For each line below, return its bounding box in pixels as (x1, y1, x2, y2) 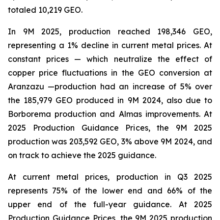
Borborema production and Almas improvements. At (8, 109, 212, 119)
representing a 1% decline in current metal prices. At (8, 40, 212, 50)
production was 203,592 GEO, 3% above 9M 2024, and (8, 137, 212, 146)
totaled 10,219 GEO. (8, 5, 82, 15)
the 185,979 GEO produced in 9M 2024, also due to (8, 95, 212, 105)
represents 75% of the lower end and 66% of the (8, 186, 212, 195)
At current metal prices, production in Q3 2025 (8, 172, 212, 182)
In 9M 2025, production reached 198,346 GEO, (8, 27, 212, 36)
